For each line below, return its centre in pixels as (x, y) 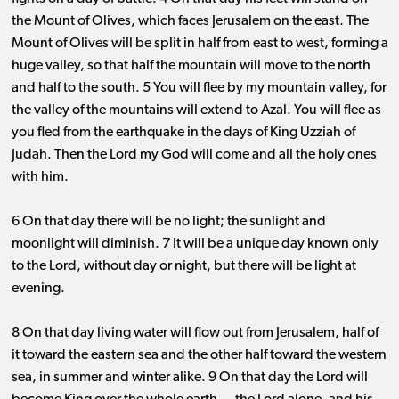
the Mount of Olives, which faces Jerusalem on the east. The (190, 22)
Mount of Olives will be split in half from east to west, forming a (199, 44)
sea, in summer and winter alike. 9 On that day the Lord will (189, 378)
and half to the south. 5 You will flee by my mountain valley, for (199, 89)
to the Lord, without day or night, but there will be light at (183, 267)
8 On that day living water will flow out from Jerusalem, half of (195, 334)
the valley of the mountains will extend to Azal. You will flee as (196, 111)
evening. (38, 289)
